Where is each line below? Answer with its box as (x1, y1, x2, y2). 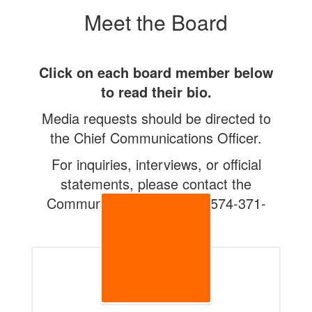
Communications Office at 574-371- (46, 193, 266, 213)
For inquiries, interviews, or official (51, 154, 261, 174)
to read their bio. (100, 81, 212, 102)
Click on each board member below (38, 62, 274, 82)
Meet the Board (84, 7, 228, 37)
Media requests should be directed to (41, 108, 271, 128)
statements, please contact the (61, 173, 251, 194)
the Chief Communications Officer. (50, 127, 262, 148)
